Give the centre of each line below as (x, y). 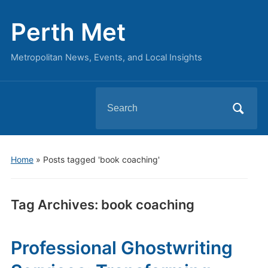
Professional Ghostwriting (121, 248)
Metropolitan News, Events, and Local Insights (106, 57)
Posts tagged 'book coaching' (101, 159)
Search (111, 97)
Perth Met (68, 32)
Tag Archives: (56, 205)
